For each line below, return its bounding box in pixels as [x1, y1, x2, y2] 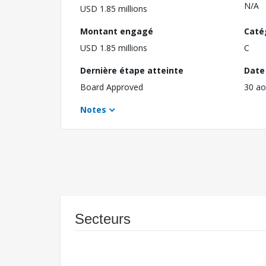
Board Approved [80, 81, 143, 93]
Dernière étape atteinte [80, 65, 183, 77]
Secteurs [75, 211, 131, 227]
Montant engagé [80, 26, 153, 37]
